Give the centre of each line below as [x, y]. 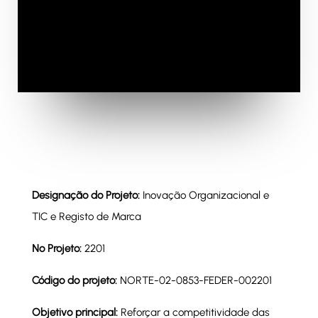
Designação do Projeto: [87, 195]
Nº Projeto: [56, 248]
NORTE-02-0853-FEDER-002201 [196, 280]
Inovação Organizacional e [205, 195]
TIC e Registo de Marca [86, 216]
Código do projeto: [76, 280]
